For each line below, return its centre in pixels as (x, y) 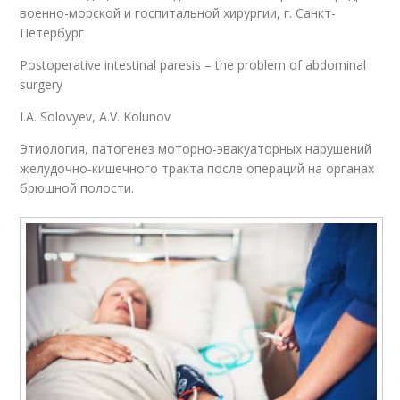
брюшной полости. (77, 188)
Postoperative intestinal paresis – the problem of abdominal (193, 65)
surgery (42, 85)
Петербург (52, 33)
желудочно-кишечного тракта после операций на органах (197, 169)
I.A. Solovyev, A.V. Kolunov (96, 117)
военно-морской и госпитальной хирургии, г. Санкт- (178, 13)
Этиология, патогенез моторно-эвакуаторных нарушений (196, 149)
